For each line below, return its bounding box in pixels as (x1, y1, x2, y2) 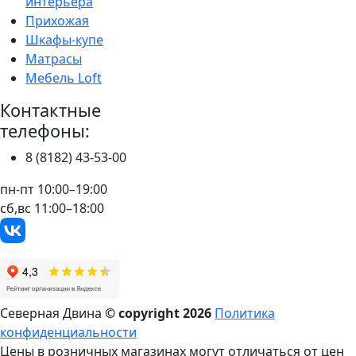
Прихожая (25, 12, 89, 30)
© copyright (105, 304, 183, 323)
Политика (215, 304, 275, 323)
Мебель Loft (25, 69, 102, 87)
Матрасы (25, 50, 82, 68)
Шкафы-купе (25, 31, 103, 49)
